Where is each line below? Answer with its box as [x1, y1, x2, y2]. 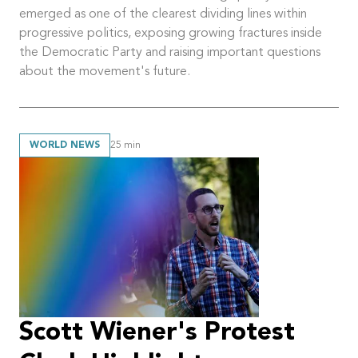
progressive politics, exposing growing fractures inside [19, 27, 322, 41]
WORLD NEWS [30, 141, 100, 151]
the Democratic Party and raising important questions [19, 46, 320, 60]
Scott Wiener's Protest [19, 320, 295, 347]
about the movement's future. [19, 66, 190, 79]
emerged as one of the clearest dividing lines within [19, 8, 307, 22]
